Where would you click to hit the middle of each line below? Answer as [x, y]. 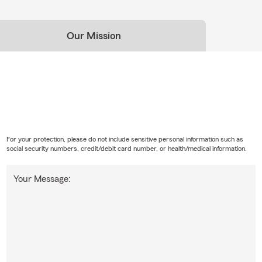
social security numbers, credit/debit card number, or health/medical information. [126, 148]
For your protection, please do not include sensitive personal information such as [125, 139]
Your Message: [42, 179]
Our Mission [94, 35]
